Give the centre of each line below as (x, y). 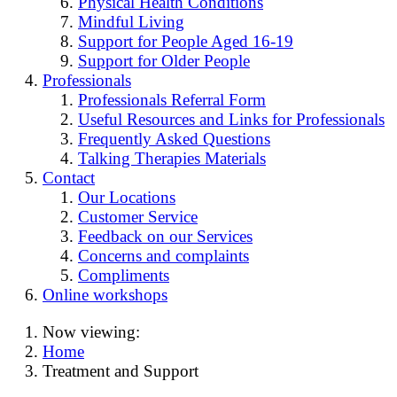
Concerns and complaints (163, 256)
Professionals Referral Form (172, 100)
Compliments (124, 276)
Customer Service (138, 217)
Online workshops (105, 295)
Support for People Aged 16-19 (186, 42)
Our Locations (127, 198)
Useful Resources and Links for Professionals (231, 120)
